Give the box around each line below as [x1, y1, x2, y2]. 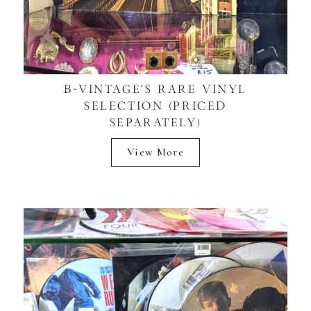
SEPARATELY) [109, 115, 202, 129]
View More [127, 144, 184, 159]
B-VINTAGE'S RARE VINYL [64, 82, 247, 96]
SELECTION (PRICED [83, 99, 228, 112]
